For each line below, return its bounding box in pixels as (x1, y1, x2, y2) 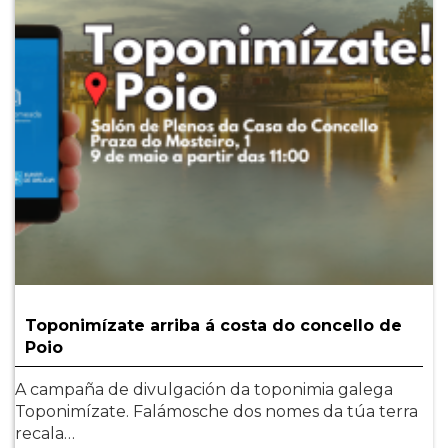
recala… (15, 424, 75, 443)
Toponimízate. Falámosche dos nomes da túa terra (15, 402, 418, 421)
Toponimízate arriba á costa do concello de (25, 316, 402, 335)
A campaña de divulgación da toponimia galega (15, 380, 393, 399)
